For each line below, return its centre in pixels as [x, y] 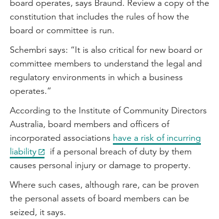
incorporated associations [61, 138]
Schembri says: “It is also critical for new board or [106, 50]
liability [23, 151]
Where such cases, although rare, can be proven [104, 185]
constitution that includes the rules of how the [99, 16]
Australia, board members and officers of [89, 124]
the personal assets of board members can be [99, 198]
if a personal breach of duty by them [120, 151]
